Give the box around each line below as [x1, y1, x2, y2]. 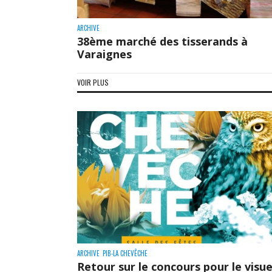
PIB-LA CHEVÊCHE [103, 248, 148, 259]
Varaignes [77, 47, 132, 62]
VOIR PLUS [77, 77, 109, 88]
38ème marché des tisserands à [77, 34, 248, 49]
